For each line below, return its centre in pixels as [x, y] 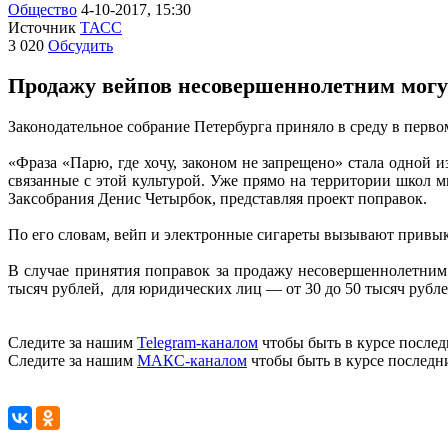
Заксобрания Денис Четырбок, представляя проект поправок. [217, 198]
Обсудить [80, 45]
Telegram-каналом [197, 342]
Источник [42, 27]
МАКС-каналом [192, 360]
